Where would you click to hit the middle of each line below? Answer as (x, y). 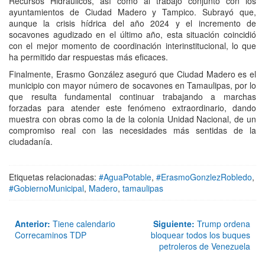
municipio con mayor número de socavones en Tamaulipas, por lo (132, 85)
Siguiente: (174, 224)
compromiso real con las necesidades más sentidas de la (132, 130)
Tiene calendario (83, 224)
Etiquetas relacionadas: (54, 177)
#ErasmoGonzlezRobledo (204, 177)
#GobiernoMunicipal (46, 188)
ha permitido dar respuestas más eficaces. (88, 57)
